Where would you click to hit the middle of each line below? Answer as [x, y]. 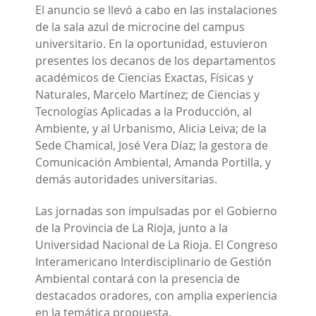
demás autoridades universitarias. [126, 179]
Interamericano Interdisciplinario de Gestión [153, 261]
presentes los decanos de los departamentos [156, 60]
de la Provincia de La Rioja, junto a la [132, 227]
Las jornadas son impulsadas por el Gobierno [156, 211]
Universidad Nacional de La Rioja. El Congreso [157, 244]
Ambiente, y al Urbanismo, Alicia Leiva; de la [151, 128]
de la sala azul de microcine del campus [140, 26]
